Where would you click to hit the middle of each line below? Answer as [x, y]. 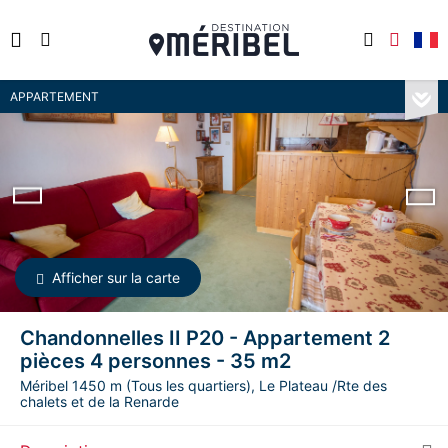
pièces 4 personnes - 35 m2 [155, 361]
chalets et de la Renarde [99, 401]
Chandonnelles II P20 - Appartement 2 [205, 338]
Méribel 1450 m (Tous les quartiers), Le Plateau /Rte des [203, 385]
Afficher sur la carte [116, 277]
